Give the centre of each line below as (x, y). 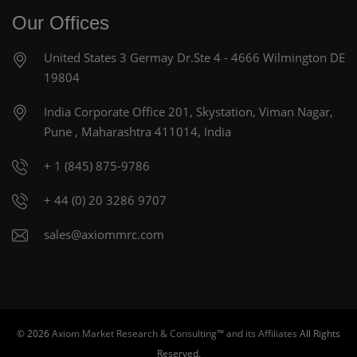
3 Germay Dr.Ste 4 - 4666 (191, 58)
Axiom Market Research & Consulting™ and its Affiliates (175, 334)
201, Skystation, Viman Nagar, (251, 112)
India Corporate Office (106, 112)
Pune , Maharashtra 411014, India (137, 132)
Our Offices (61, 23)
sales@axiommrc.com (104, 235)
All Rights (319, 334)
